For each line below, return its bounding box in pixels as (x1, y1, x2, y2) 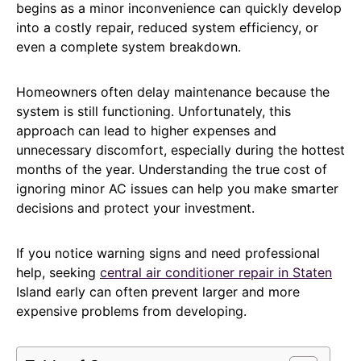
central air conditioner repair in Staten (100, 263, 332, 280)
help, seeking (16, 263, 100, 280)
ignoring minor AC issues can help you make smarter (16, 180, 338, 197)
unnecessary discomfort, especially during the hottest (16, 141, 345, 158)
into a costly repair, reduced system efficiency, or (16, 19, 318, 35)
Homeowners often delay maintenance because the (16, 83, 330, 100)
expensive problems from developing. (16, 302, 247, 319)
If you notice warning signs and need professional (16, 244, 320, 261)
